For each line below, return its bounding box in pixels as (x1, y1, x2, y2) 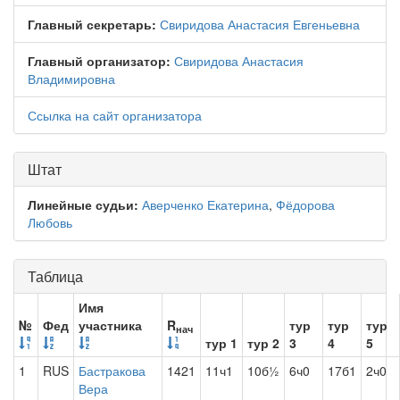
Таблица (28, 266, 83, 287)
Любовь (28, 213, 72, 231)
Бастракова (79, 362, 146, 379)
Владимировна (28, 70, 115, 87)
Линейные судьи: (28, 196, 138, 213)
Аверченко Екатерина (142, 196, 269, 213)
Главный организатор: (28, 52, 171, 70)
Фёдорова (276, 196, 335, 213)
